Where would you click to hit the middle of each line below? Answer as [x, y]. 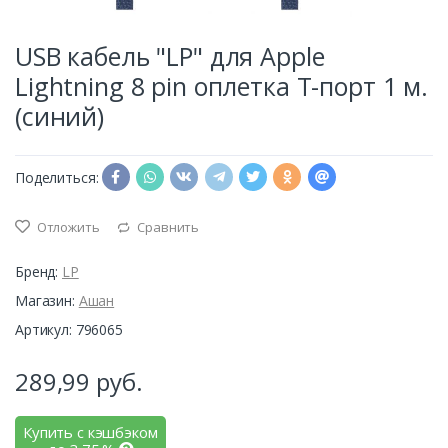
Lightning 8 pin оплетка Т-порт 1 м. [221, 85]
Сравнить [167, 227]
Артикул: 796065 [69, 330]
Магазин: [47, 301]
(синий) [59, 115]
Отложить [66, 227]
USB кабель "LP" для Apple [170, 55]
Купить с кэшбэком [90, 432]
